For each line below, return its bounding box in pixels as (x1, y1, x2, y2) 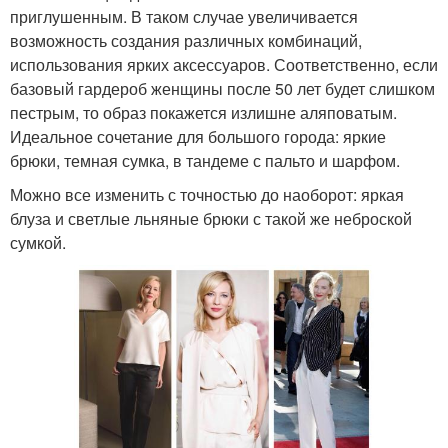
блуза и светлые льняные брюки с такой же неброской (10, 206, 412, 230)
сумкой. (10, 230, 66, 254)
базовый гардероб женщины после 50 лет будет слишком (10, 76, 435, 100)
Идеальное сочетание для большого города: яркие (10, 124, 386, 148)
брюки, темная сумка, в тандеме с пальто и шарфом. (10, 148, 400, 172)
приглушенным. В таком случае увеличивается (10, 4, 358, 28)
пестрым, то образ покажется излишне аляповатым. (10, 100, 397, 124)
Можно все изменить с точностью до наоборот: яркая (10, 182, 404, 206)
